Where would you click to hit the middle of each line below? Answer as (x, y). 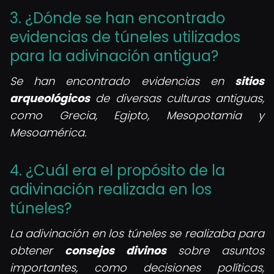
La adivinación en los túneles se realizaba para (137, 233)
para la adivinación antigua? (114, 56)
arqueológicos (50, 98)
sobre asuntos (215, 250)
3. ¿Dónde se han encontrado (117, 18)
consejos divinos (115, 250)
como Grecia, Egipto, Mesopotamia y (137, 115)
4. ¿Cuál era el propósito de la (117, 170)
